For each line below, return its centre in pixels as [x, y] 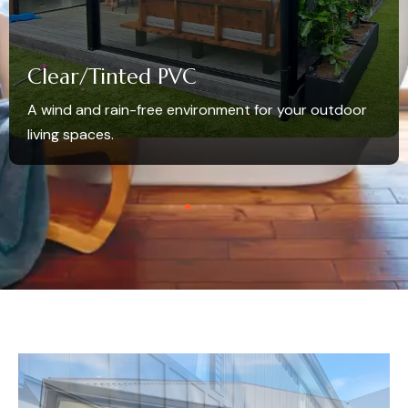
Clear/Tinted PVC [112, 76]
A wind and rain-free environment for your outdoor [197, 109]
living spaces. [71, 134]
